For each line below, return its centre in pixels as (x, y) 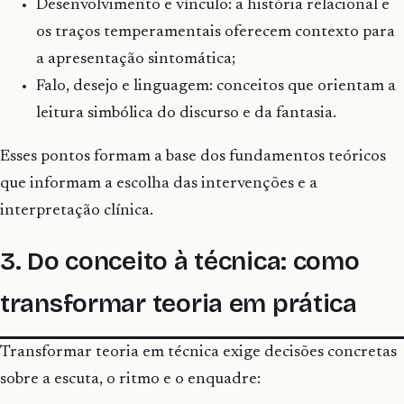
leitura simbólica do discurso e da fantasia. (186, 114)
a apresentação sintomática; (136, 60)
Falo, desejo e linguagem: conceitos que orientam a (216, 87)
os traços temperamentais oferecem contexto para (216, 33)
